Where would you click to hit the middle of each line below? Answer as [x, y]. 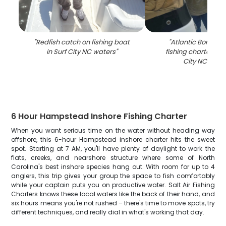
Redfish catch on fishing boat [83, 42]
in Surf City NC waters [81, 52]
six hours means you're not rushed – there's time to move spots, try [113, 203]
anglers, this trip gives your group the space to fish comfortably [113, 176]
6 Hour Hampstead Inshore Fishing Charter [99, 116]
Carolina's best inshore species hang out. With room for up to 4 [113, 167]
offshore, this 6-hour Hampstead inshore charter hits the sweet [113, 139]
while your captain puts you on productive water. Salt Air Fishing [113, 185]
